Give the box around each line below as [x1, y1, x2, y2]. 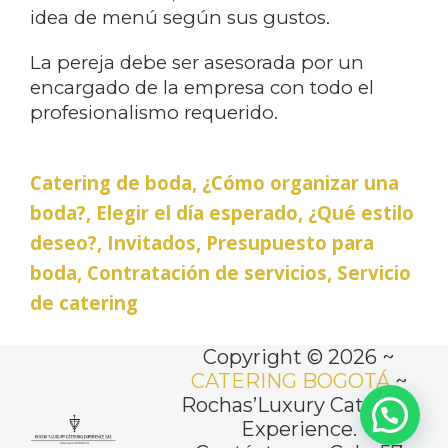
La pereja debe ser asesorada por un [30, 50, 364, 74]
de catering [30, 289, 138, 315]
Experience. [240, 416, 357, 441]
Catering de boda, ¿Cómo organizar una [30, 169, 399, 195]
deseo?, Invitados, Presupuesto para [30, 229, 374, 255]
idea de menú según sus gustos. [30, 5, 330, 29]
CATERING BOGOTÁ [190, 368, 390, 393]
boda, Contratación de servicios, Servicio [30, 259, 411, 285]
